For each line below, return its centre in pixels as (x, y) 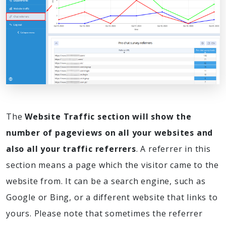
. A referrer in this (173, 149)
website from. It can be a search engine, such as (106, 181)
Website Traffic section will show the (108, 117)
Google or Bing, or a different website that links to (112, 197)
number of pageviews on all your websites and (110, 133)
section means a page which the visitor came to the (112, 165)
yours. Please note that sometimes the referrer (104, 214)
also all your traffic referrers (71, 149)
